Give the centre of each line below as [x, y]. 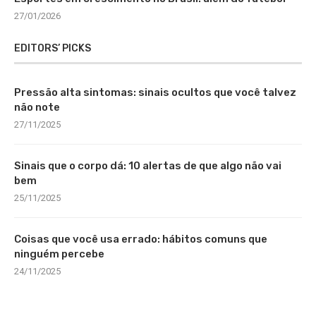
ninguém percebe [59, 254]
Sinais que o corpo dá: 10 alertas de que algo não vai [148, 165]
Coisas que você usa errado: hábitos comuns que [141, 239]
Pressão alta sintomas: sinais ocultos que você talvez [155, 92]
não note [37, 107]
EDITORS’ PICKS [53, 48]
